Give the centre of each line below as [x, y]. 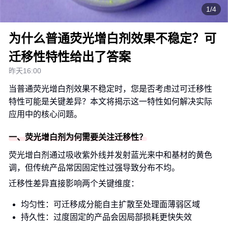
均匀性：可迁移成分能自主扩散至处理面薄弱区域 [110, 204]
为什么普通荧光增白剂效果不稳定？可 [112, 38]
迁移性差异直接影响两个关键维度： [74, 183]
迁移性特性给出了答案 [70, 57]
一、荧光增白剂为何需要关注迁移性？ [78, 137]
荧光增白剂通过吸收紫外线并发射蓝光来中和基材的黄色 [110, 155]
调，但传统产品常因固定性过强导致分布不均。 [94, 168]
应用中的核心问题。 [45, 114]
